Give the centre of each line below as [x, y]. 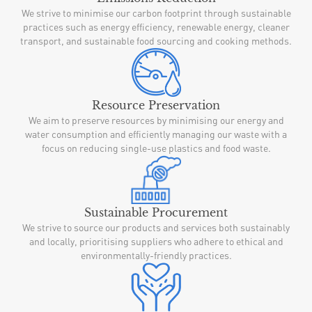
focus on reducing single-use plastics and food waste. [156, 148]
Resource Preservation [156, 105]
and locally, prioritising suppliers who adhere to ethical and [156, 241]
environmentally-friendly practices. [156, 255]
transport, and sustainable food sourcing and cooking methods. [156, 40]
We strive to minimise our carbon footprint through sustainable [156, 13]
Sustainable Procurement [156, 212]
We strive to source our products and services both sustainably [156, 227]
